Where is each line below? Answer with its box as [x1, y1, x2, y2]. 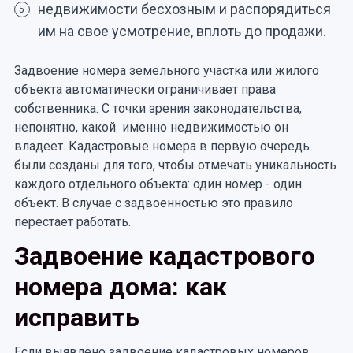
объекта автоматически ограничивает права [13, 82, 276, 97]
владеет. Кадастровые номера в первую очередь [13, 139, 310, 154]
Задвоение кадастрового [13, 241, 315, 271]
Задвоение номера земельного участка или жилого [13, 63, 319, 78]
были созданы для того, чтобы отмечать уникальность [13, 158, 336, 173]
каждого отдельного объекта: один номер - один [13, 176, 302, 191]
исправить [13, 303, 139, 333]
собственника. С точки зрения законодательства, [13, 101, 302, 116]
